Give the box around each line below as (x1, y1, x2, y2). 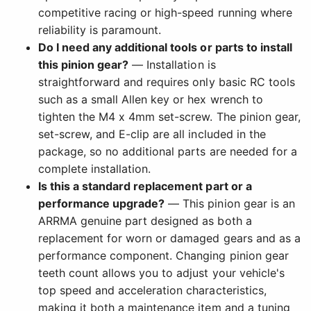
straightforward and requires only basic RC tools (38, 74, 295, 89)
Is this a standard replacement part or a (38, 178, 252, 193)
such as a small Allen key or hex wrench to (38, 92, 263, 106)
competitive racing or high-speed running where (38, 5, 292, 19)
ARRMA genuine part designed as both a (38, 213, 252, 228)
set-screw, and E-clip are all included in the (38, 126, 266, 141)
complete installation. (38, 161, 151, 176)
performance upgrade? (38, 196, 165, 210)
